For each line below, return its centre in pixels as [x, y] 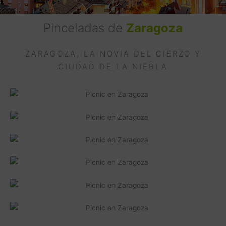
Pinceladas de [85, 28]
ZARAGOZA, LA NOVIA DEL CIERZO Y [113, 53]
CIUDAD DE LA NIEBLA [113, 66]
